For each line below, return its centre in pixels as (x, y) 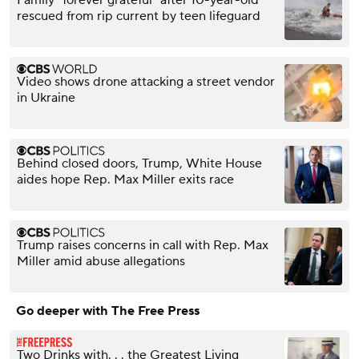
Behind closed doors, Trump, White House (139, 164)
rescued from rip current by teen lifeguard (139, 16)
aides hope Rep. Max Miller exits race (125, 180)
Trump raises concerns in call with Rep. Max (143, 246)
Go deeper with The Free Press (108, 311)
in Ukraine (46, 98)
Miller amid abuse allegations (101, 262)
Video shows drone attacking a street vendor (146, 82)
